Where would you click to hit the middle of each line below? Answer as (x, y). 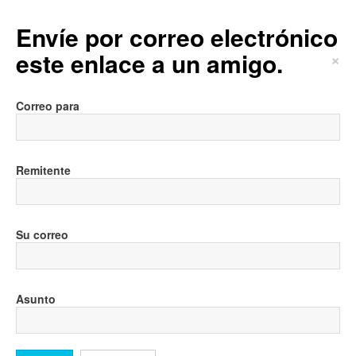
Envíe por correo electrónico (177, 37)
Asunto (36, 299)
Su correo (42, 234)
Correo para (48, 106)
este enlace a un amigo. (149, 63)
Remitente (43, 170)
